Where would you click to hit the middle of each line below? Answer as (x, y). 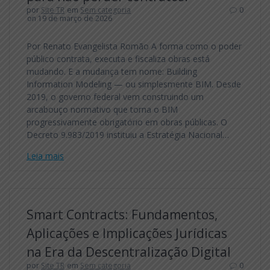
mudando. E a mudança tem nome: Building (112, 71)
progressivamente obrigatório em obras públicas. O (127, 122)
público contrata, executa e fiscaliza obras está (118, 58)
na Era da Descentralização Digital (129, 252)
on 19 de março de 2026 (70, 18)
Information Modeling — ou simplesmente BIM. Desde (134, 84)
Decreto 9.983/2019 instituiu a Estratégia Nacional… (128, 134)
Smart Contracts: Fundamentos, (122, 214)
